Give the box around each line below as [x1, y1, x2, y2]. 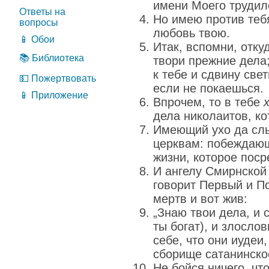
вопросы [19, 17, 58, 28]
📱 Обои [19, 34, 55, 44]
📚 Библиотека [19, 53, 84, 63]
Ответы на [19, 7, 65, 17]
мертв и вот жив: [153, 192, 247, 205]
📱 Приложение [19, 90, 88, 100]
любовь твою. [153, 26, 230, 40]
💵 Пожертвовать [19, 73, 96, 83]
